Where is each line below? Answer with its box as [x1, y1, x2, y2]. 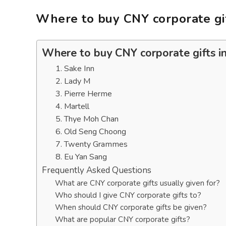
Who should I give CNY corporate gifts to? [54, 190, 201, 200]
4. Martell [55, 101, 89, 112]
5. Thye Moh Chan [55, 114, 119, 125]
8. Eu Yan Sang [55, 151, 107, 162]
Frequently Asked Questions [42, 164, 151, 176]
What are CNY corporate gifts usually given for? [54, 178, 220, 188]
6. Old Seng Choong [55, 126, 126, 137]
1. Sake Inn [55, 63, 94, 74]
